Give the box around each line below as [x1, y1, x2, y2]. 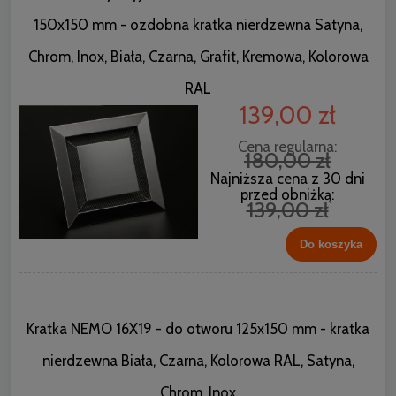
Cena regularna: [238, 137, 337, 156]
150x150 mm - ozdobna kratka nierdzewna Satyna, [34, 15, 362, 34]
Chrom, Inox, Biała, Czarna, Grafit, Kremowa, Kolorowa [27, 47, 369, 65]
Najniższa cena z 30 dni [209, 169, 365, 187]
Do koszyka [300, 238, 362, 252]
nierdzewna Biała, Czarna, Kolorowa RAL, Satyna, [42, 352, 354, 370]
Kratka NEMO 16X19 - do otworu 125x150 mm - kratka [27, 320, 369, 339]
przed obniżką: [240, 185, 334, 203]
